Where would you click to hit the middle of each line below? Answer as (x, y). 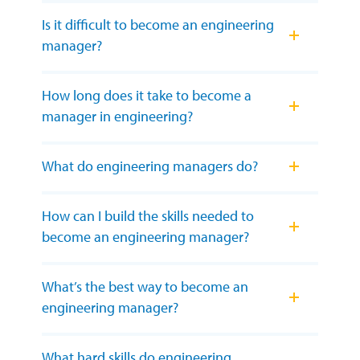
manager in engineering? (117, 117)
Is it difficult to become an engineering (158, 25)
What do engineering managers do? (150, 166)
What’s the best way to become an (145, 287)
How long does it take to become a (147, 96)
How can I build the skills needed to (148, 216)
